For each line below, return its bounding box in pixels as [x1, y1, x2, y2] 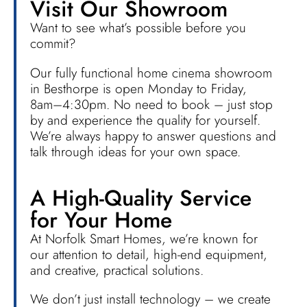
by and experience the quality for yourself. [30, 110, 260, 130]
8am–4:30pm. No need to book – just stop [30, 94, 273, 114]
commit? [30, 34, 76, 53]
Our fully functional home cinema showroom [30, 62, 272, 82]
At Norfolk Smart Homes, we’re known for [30, 228, 258, 248]
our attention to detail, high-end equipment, [30, 244, 267, 264]
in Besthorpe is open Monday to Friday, [30, 78, 247, 98]
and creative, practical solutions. [30, 260, 204, 280]
